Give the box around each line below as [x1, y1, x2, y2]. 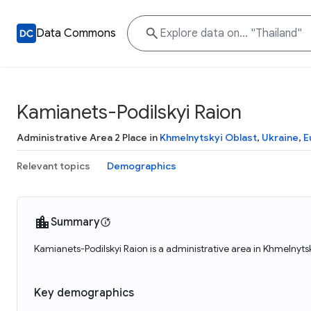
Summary [51, 215, 100, 229]
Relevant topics [17, 160, 90, 172]
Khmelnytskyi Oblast [160, 131, 257, 144]
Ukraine [262, 131, 299, 144]
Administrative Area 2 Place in [17, 131, 160, 144]
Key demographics [34, 286, 134, 300]
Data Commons [36, 26, 116, 40]
